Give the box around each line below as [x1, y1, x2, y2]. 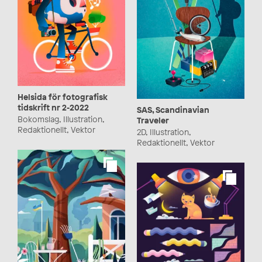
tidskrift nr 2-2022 [18, 102, 91, 113]
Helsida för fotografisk [18, 91, 108, 102]
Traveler [137, 115, 169, 126]
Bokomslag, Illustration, [18, 113, 104, 125]
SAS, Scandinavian [137, 104, 209, 116]
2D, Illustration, [137, 126, 191, 138]
